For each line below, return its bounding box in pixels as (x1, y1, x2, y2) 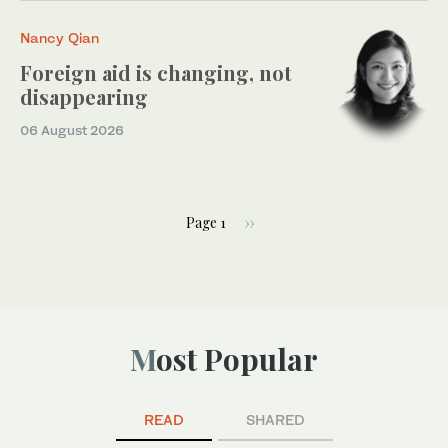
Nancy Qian (20, 29, 99, 47)
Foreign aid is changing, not (20, 59, 292, 87)
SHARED (245, 411, 305, 429)
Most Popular (156, 339, 318, 380)
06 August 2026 (20, 122, 124, 139)
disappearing (20, 83, 148, 111)
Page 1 (186, 212, 227, 232)
